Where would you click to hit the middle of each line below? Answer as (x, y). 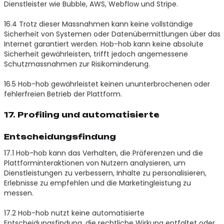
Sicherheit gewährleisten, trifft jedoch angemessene (96, 54)
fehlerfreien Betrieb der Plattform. (63, 94)
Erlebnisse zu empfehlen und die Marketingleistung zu (97, 183)
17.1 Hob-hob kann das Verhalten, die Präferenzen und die (103, 153)
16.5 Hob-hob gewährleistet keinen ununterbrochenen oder (107, 84)
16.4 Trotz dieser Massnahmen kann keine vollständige (98, 24)
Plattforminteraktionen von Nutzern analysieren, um (94, 163)
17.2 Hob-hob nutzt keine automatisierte (74, 213)
